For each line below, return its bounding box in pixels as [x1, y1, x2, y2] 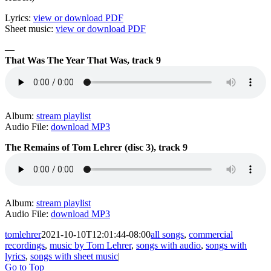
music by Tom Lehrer [50, 240, 131, 250]
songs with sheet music [30, 250, 118, 261]
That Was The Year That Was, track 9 [5, 54, 161, 65]
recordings [5, 240, 45, 250]
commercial [189, 229, 233, 240]
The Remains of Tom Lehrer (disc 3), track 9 [5, 142, 188, 152]
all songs [151, 229, 184, 240]
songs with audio [136, 240, 201, 250]
